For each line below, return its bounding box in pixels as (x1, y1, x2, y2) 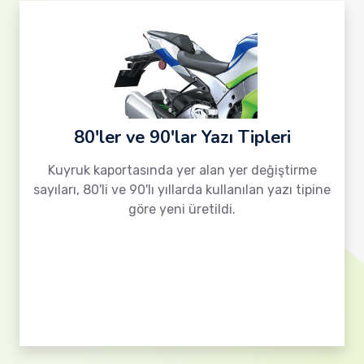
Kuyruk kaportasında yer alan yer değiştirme (47, 162, 317, 178)
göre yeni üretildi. (128, 201, 236, 217)
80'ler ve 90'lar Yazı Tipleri (73, 125, 291, 149)
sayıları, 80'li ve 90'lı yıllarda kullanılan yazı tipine (33, 182, 331, 197)
